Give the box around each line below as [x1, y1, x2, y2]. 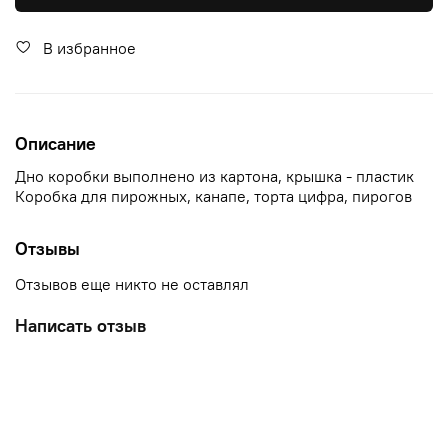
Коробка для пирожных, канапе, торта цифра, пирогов [15, 186, 412, 207]
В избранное [43, 37, 136, 58]
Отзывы [15, 237, 80, 261]
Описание [15, 131, 96, 155]
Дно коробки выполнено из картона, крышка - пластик [15, 166, 414, 187]
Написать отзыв [15, 314, 146, 338]
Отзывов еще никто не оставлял [15, 274, 249, 295]
